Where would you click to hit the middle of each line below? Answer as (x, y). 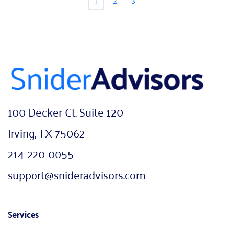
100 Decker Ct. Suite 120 (65, 111)
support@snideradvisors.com (77, 174)
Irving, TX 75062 (46, 132)
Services (23, 213)
